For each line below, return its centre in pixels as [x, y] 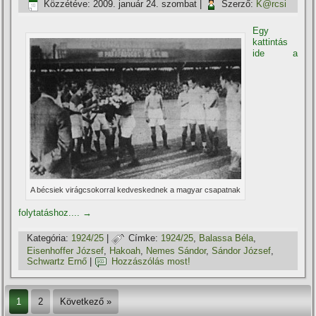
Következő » [86, 301]
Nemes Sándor [176, 250]
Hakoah [125, 250]
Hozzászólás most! [151, 262]
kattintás [271, 42]
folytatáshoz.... [51, 212]
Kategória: [48, 238]
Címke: [144, 238]
